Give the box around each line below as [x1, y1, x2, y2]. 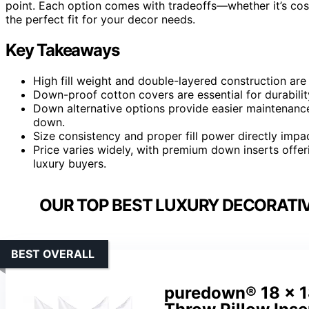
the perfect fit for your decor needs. [6, 12, 195, 26]
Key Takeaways [6, 39, 119, 60]
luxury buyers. [33, 156, 106, 170]
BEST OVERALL [11, 246, 94, 261]
